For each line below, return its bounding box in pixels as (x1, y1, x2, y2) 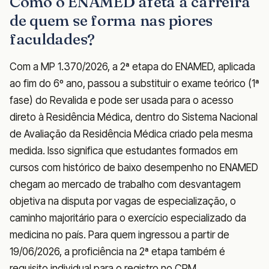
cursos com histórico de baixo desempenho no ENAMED (10, 161, 258, 174)
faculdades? (10, 29, 95, 49)
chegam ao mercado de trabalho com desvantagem (10, 178, 241, 190)
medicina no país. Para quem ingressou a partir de (10, 228, 229, 241)
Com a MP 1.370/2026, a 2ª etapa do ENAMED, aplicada (10, 60, 255, 73)
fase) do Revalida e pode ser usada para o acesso (10, 94, 234, 106)
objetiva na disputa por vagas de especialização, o (10, 195, 236, 207)
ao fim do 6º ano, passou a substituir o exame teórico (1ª (10, 77, 259, 89)
